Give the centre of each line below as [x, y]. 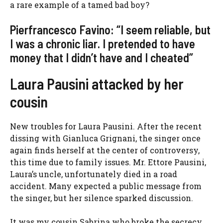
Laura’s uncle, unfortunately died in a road [94, 174]
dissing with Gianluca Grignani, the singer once [105, 138]
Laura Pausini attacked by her [97, 84]
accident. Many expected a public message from [106, 186]
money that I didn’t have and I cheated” [102, 58]
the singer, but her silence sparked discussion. [102, 198]
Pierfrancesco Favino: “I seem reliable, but [110, 30]
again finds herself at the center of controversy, [105, 150]
